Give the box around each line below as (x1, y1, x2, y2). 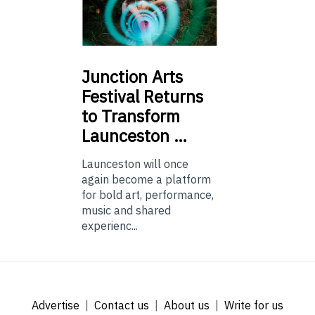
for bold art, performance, (82, 188, 214, 202)
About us (164, 298, 210, 313)
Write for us (224, 298, 283, 313)
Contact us (94, 298, 149, 313)
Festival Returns (82, 85, 203, 108)
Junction (82, 65, 148, 89)
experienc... (82, 219, 138, 233)
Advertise (32, 298, 79, 313)
